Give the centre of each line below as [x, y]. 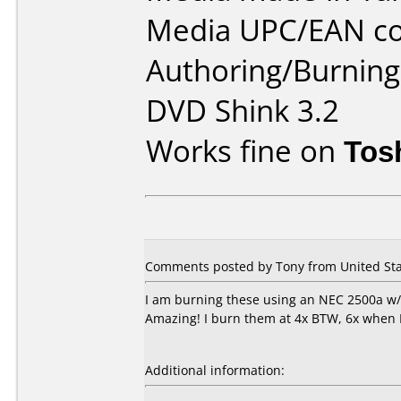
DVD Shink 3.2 [243, 111]
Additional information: [215, 370]
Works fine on [245, 151]
